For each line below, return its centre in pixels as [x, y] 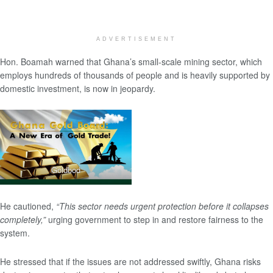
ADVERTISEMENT [136, 39]
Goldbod [66, 169]
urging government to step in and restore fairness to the [154, 220]
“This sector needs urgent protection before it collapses [162, 206]
